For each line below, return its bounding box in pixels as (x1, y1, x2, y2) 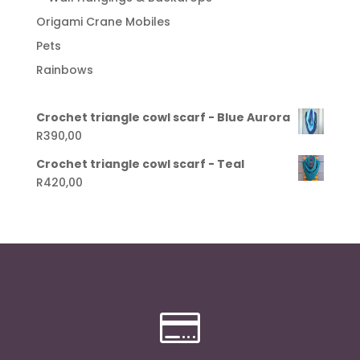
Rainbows (35, 62, 93, 79)
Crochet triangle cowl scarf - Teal (35, 156, 244, 173)
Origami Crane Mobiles (35, 14, 170, 31)
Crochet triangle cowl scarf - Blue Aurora (35, 109, 290, 126)
